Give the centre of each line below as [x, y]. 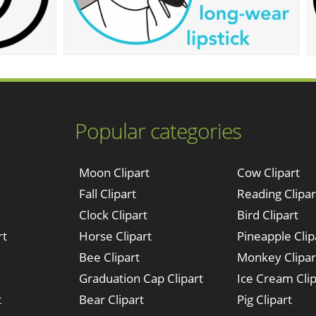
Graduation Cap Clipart [141, 278]
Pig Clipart [264, 299]
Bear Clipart [111, 299]
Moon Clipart [114, 172]
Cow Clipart [268, 172]
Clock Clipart [113, 215]
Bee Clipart [109, 257]
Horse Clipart [115, 236]
